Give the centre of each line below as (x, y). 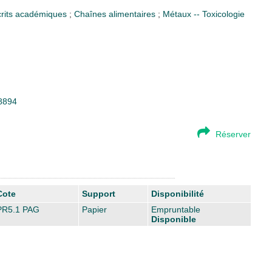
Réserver (233, 134)
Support (99, 193)
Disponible (174, 219)
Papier (94, 209)
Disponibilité (178, 193)
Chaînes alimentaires (116, 14)
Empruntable (176, 209)
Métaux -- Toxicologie (203, 14)
